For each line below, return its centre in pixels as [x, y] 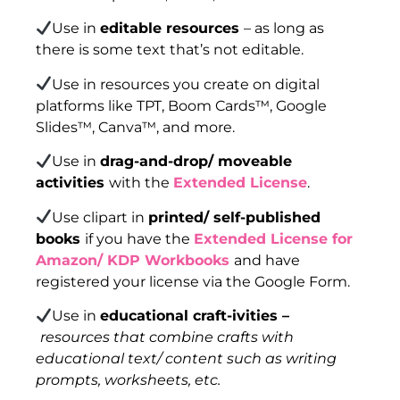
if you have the [139, 238]
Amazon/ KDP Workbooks [133, 260]
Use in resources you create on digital [186, 84]
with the [141, 183]
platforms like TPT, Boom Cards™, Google [181, 105]
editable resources [172, 29]
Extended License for [273, 238]
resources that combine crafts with [167, 337]
